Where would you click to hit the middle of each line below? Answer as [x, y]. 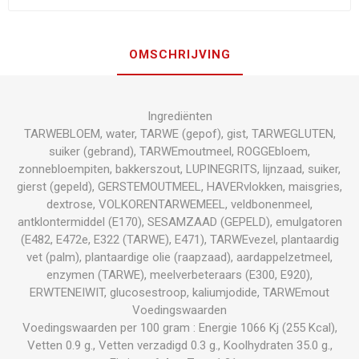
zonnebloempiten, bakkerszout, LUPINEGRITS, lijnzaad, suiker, [179, 169]
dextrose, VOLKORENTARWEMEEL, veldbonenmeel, [179, 204]
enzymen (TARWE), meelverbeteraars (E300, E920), [179, 275]
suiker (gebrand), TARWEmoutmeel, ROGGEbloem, [179, 151]
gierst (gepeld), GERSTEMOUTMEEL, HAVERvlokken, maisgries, [179, 187]
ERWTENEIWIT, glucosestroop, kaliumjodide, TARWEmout [179, 292]
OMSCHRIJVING [179, 54]
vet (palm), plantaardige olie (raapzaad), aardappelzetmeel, [179, 257]
